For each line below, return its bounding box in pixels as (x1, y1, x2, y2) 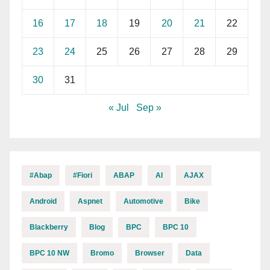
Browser (135, 248, 165, 257)
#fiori (73, 171, 92, 180)
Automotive (124, 196, 163, 206)
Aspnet (78, 196, 102, 206)
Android (30, 196, 57, 206)
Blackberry (30, 222, 68, 231)
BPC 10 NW (30, 248, 69, 257)
